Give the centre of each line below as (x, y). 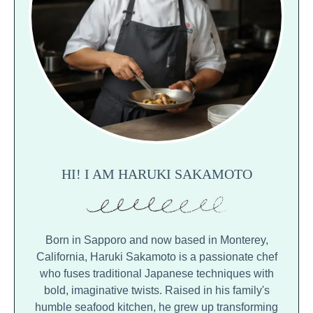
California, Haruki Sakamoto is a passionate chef (156, 256)
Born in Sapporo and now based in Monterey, (156, 240)
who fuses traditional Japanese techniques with (156, 273)
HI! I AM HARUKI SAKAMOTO (156, 174)
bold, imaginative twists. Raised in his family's (156, 290)
